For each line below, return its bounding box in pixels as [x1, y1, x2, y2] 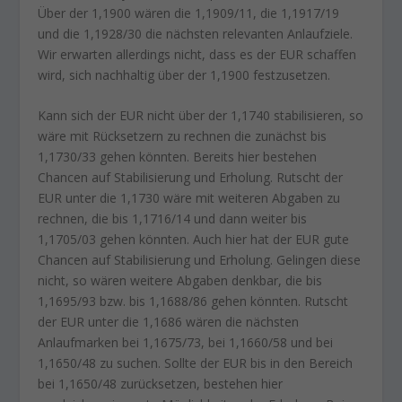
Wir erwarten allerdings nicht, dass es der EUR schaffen [38, 45, 357, 63]
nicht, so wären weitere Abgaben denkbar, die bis [38, 272, 323, 290]
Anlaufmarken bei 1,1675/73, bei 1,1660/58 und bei [38, 334, 334, 352]
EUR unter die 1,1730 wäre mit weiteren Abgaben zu [38, 189, 341, 207]
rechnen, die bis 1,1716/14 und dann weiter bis [38, 210, 308, 228]
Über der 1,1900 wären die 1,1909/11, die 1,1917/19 [38, 4, 340, 22]
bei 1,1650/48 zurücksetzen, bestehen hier [38, 375, 284, 393]
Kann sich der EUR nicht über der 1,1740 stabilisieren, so [38, 107, 364, 125]
